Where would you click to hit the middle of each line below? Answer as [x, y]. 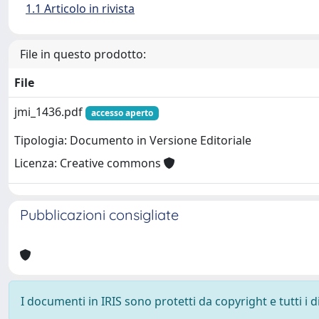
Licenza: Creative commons [89, 163]
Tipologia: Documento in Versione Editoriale [133, 141]
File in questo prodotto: [83, 54]
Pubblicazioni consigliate [99, 215]
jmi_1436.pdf [50, 112]
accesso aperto [122, 113]
